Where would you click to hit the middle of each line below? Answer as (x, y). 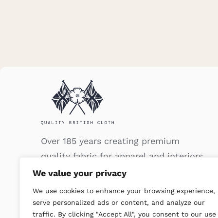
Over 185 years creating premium (110, 141)
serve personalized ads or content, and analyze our (119, 202)
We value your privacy (80, 173)
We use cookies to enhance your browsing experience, (124, 191)
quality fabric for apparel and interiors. (123, 156)
